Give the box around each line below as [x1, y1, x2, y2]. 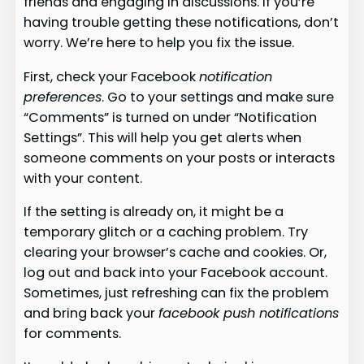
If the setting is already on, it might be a [24, 201, 284, 221]
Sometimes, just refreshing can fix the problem [24, 283, 330, 302]
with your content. [24, 168, 143, 188]
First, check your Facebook [24, 67, 200, 86]
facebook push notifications [158, 303, 340, 323]
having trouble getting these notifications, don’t [24, 13, 340, 32]
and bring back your [24, 303, 159, 323]
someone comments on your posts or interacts [24, 148, 336, 167]
